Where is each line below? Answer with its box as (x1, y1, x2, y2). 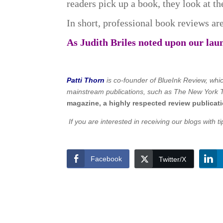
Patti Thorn (67, 76, 105, 84)
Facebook (91, 154, 122, 163)
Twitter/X (159, 155, 187, 163)
